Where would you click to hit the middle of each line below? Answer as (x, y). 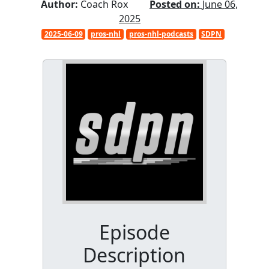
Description (134, 255)
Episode (134, 232)
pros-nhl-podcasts (161, 34)
